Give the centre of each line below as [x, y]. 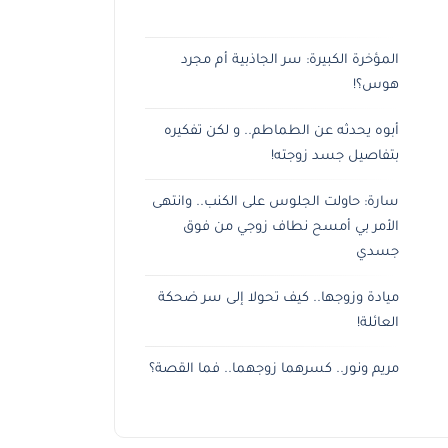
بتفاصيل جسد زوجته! [335, 157]
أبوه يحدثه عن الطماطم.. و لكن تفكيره [281, 132]
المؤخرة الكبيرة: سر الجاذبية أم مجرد [290, 61]
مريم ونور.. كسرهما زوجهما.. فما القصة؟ [274, 370]
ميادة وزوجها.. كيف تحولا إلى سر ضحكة [278, 299]
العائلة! [378, 324]
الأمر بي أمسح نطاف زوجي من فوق [291, 228]
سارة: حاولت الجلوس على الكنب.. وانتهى [275, 203]
